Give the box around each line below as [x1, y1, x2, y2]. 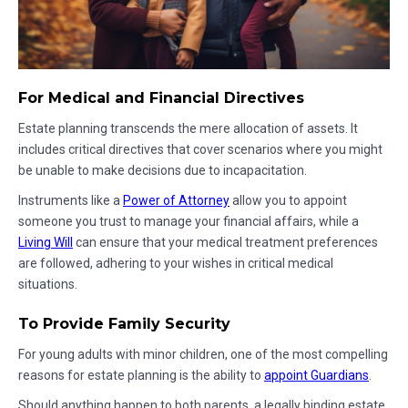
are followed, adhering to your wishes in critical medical [18, 256, 333, 271]
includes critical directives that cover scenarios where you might [18, 142, 382, 158]
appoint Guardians [264, 368, 369, 383]
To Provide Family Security [18, 315, 230, 333]
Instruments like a [18, 193, 123, 209]
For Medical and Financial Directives [18, 89, 304, 107]
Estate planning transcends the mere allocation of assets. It [18, 121, 358, 137]
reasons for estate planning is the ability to [18, 368, 264, 383]
